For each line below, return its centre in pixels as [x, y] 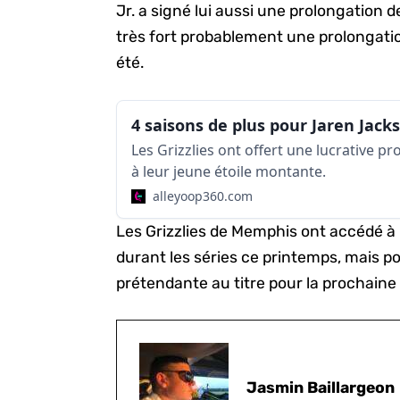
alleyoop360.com [203, 196]
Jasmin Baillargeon [321, 387]
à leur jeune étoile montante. [229, 171]
